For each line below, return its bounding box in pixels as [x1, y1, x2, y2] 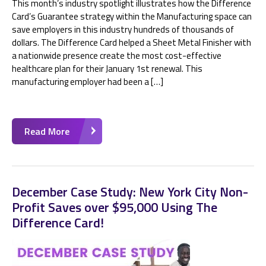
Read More [24, 124, 69, 138]
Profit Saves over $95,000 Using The [12, 197, 217, 217]
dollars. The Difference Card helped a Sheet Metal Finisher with [12, 36, 251, 49]
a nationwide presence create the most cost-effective [12, 49, 221, 62]
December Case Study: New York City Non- [12, 182, 248, 202]
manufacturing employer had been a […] [12, 75, 163, 88]
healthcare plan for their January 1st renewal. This [12, 62, 202, 75]
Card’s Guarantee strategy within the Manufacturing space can [12, 9, 252, 23]
